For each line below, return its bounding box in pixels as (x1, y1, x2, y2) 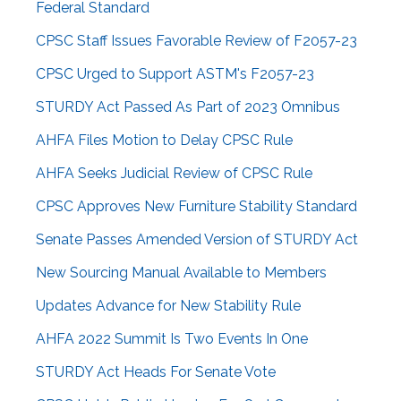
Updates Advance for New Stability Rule (36, 297, 301, 315)
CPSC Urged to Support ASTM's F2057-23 (36, 65, 314, 83)
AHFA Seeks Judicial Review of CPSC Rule (36, 165, 312, 183)
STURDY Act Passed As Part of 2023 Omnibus (36, 98, 340, 116)
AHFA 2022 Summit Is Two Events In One (36, 330, 308, 348)
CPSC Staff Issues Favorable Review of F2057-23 (36, 32, 357, 50)
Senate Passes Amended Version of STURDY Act (36, 231, 358, 249)
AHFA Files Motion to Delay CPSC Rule (36, 132, 293, 149)
